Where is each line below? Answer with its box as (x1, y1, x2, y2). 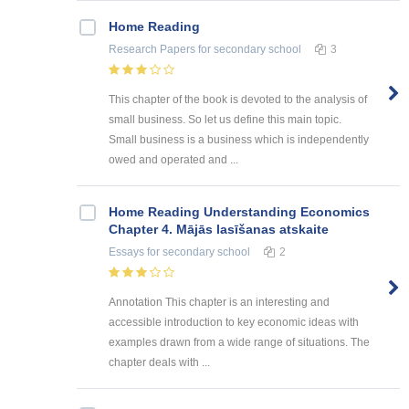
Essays (109, 246, 144, 259)
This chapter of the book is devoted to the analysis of (109, 93, 367, 107)
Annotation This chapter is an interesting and (109, 296, 330, 309)
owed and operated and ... (109, 153, 238, 167)
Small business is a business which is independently (109, 133, 369, 147)
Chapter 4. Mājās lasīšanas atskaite (109, 222, 329, 237)
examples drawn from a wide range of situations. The (109, 336, 370, 350)
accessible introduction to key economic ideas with (109, 316, 359, 330)
